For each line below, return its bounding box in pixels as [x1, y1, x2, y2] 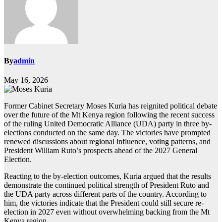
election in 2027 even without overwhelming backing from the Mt [4, 208, 210, 217]
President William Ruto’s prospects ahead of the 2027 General [4, 146, 197, 155]
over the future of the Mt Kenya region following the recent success [4, 111, 215, 119]
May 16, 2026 [4, 76, 48, 85]
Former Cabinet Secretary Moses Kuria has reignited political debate [4, 102, 217, 111]
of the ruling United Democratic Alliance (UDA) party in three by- [4, 119, 212, 128]
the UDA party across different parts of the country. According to [4, 190, 207, 199]
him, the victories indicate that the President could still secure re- [4, 199, 204, 208]
